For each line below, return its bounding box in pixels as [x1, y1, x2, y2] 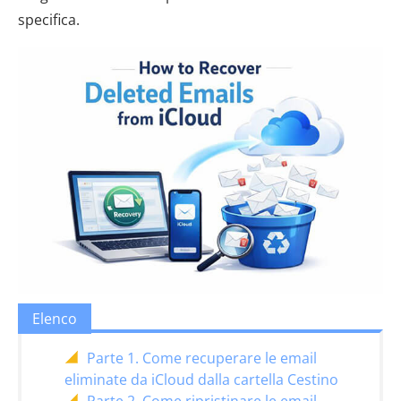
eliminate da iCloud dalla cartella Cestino [64, 370, 338, 390]
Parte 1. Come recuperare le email [87, 348, 317, 369]
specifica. [18, 10, 80, 30]
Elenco [32, 309, 77, 329]
